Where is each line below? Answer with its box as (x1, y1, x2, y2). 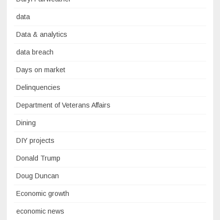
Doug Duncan (16, 172, 59, 180)
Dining (16, 119, 36, 127)
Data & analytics (16, 30, 67, 39)
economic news (16, 207, 64, 216)
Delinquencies (16, 83, 60, 92)
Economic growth (16, 190, 69, 198)
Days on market (16, 66, 65, 74)
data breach (16, 48, 54, 56)
